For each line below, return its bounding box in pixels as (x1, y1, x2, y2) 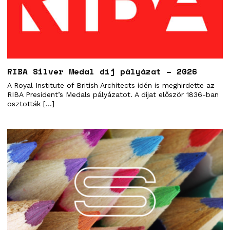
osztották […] (7, 100, 54, 108)
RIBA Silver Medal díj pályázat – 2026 (7, 65, 197, 78)
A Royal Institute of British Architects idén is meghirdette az (7, 81, 215, 90)
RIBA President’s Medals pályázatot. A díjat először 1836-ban (7, 90, 219, 99)
